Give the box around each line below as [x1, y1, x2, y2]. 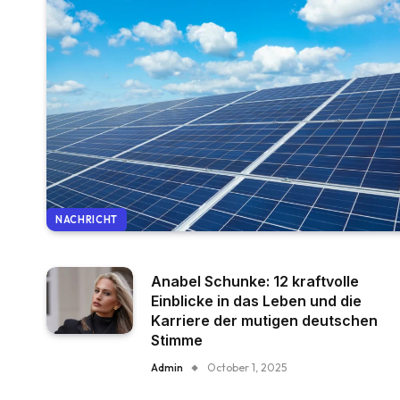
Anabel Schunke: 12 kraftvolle [151, 272, 360, 290]
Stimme [151, 331, 204, 349]
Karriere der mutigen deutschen [151, 312, 379, 329]
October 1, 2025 [207, 361, 287, 374]
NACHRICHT [55, 213, 118, 226]
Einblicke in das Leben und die [151, 292, 362, 310]
